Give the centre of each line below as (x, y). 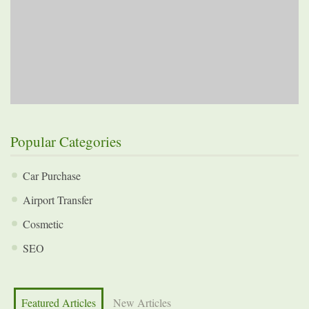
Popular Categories (66, 141)
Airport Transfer (58, 200)
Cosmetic (43, 224)
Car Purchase (52, 176)
